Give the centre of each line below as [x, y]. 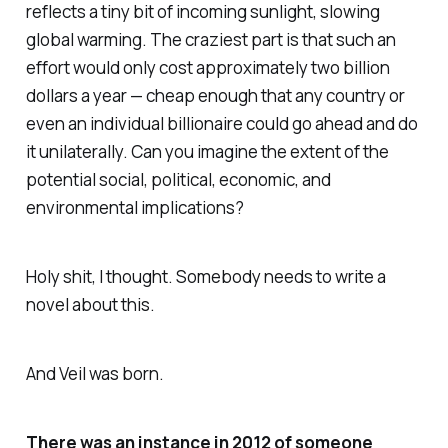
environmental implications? [134, 208]
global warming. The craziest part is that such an [210, 40]
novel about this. [90, 304]
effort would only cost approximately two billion [207, 68]
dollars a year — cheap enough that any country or [215, 96]
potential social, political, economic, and [178, 180]
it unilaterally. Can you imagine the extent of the [207, 152]
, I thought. [133, 276]
